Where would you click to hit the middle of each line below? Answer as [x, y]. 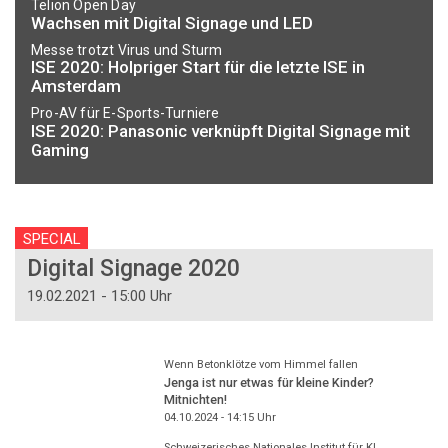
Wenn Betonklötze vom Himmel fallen [260, 364]
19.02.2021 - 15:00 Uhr [99, 295]
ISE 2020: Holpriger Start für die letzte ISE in [198, 67]
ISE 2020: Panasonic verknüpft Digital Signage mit [220, 130]
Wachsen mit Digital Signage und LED [172, 23]
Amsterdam [76, 86]
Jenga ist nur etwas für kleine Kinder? [268, 383]
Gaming [60, 149]
